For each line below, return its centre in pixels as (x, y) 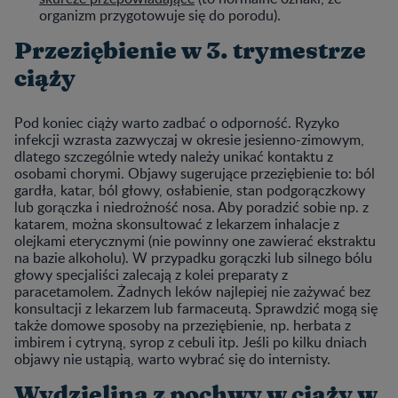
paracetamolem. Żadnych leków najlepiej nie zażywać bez (192, 291)
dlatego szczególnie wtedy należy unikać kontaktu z (174, 156)
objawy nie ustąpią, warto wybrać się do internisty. (172, 358)
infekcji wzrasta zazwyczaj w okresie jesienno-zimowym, (189, 139)
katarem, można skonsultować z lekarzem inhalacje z (177, 223)
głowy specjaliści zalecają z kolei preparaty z (151, 274)
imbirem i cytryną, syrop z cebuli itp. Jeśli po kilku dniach (191, 342)
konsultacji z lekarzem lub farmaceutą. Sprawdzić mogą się (196, 308)
